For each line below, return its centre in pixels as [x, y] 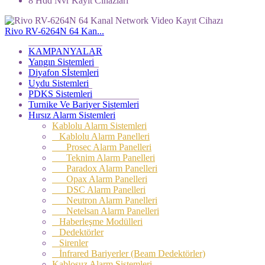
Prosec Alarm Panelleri [102, 147]
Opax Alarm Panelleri [100, 179]
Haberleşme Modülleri [97, 221]
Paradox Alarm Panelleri [105, 168]
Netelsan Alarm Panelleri [106, 211]
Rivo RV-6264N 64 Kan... [54, 31]
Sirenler [70, 243]
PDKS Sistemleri [60, 93]
